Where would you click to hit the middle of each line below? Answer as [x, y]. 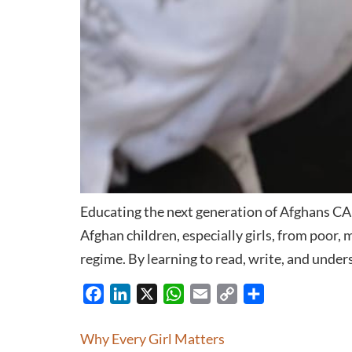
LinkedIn [154, 293]
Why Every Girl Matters [152, 339]
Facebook [130, 293]
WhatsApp [213, 293]
